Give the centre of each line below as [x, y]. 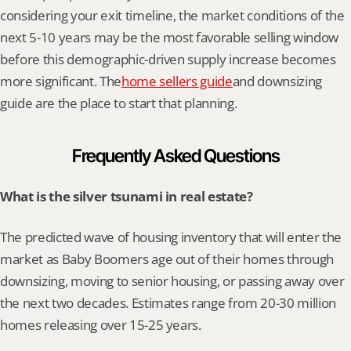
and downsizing [277, 81]
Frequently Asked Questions [175, 156]
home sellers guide [177, 81]
